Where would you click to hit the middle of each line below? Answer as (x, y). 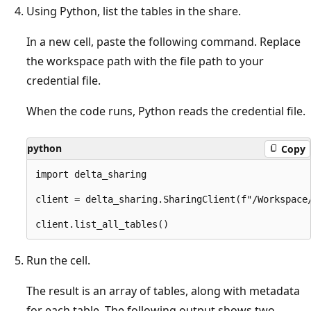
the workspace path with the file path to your (145, 61)
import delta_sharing (91, 175)
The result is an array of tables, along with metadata (163, 291)
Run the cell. (58, 261)
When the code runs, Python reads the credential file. (166, 111)
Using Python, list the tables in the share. (134, 11)
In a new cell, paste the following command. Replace (163, 42)
